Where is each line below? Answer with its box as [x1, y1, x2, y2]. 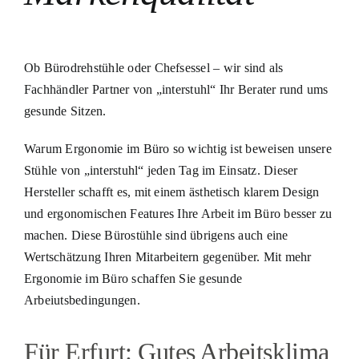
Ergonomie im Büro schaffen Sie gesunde [23, 271, 243, 285]
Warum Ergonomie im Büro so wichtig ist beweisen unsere [23, 141, 332, 155]
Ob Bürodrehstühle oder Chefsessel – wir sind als [23, 60, 284, 75]
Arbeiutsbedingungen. [23, 292, 140, 307]
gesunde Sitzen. [23, 103, 107, 118]
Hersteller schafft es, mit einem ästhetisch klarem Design [23, 184, 320, 199]
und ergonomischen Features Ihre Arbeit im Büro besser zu [23, 206, 333, 220]
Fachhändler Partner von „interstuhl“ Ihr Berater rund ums [23, 82, 329, 96]
